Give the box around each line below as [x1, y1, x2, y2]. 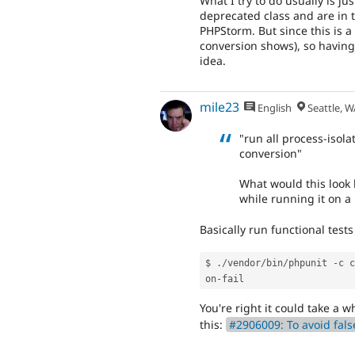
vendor [227, 257, 261, 269]
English [255, 100, 292, 115]
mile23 [200, 97, 239, 116]
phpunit [288, 257, 333, 269]
